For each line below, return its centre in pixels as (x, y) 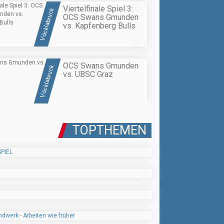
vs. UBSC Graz (88, 74)
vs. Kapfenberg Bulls (99, 25)
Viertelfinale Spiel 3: (98, 8)
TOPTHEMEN (109, 130)
